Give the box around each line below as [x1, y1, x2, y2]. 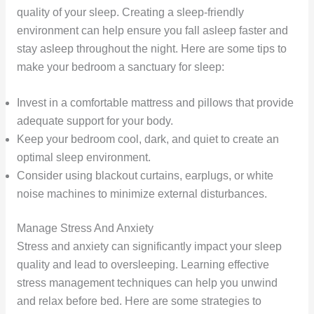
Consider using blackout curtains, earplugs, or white [16, 170, 273, 182]
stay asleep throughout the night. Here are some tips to [16, 43, 287, 55]
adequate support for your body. [16, 115, 173, 128]
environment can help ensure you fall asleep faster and [16, 25, 288, 37]
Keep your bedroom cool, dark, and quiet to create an [16, 133, 279, 146]
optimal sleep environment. [16, 151, 151, 164]
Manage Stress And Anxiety [16, 222, 153, 235]
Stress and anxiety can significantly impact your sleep [16, 240, 282, 253]
